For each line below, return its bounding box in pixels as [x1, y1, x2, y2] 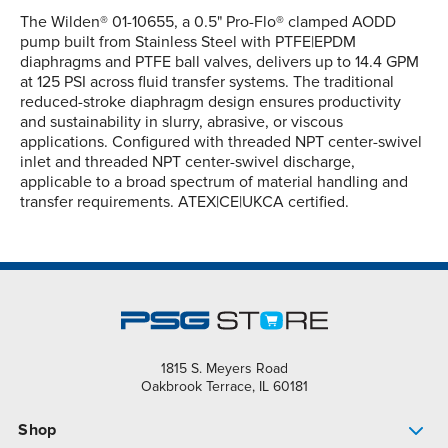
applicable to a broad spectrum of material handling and [20, 172, 408, 193]
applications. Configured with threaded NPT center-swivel [20, 132, 422, 153]
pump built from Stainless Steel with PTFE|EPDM [20, 32, 356, 53]
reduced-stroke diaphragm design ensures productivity [20, 92, 401, 113]
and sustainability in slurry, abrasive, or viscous [20, 112, 343, 133]
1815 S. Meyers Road [160, 360, 288, 378]
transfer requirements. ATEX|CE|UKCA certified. [20, 192, 349, 213]
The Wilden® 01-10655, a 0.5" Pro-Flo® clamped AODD [20, 12, 396, 33]
